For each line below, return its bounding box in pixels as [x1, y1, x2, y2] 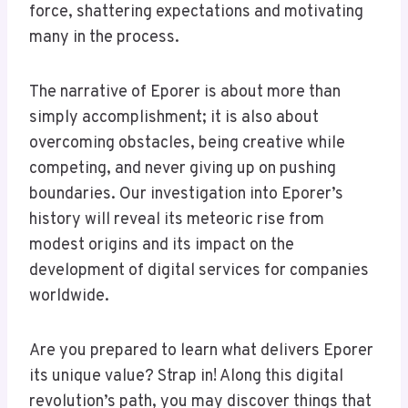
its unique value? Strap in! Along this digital [29, 366, 343, 388]
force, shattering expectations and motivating [29, 2, 363, 24]
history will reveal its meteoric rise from [29, 209, 324, 231]
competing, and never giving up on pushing [29, 158, 336, 180]
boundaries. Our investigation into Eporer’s [29, 184, 343, 206]
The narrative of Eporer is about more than [29, 82, 341, 104]
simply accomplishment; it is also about [29, 107, 319, 129]
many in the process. [29, 27, 179, 49]
